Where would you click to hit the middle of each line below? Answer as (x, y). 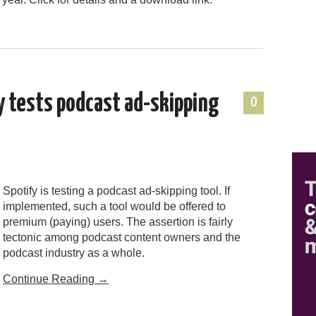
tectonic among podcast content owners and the (122, 237)
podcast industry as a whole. (74, 253)
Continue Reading (50, 279)
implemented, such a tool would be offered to (114, 206)
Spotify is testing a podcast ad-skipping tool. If (116, 190)
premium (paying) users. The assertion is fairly (118, 221)
